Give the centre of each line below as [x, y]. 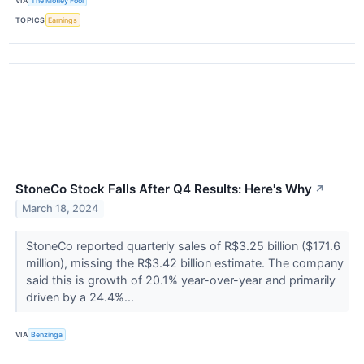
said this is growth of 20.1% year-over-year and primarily [180, 279]
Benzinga [47, 335]
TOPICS [30, 20]
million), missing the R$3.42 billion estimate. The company [184, 262]
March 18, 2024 [61, 209]
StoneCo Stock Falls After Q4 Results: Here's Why [164, 188]
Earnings [63, 20]
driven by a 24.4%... [81, 297]
